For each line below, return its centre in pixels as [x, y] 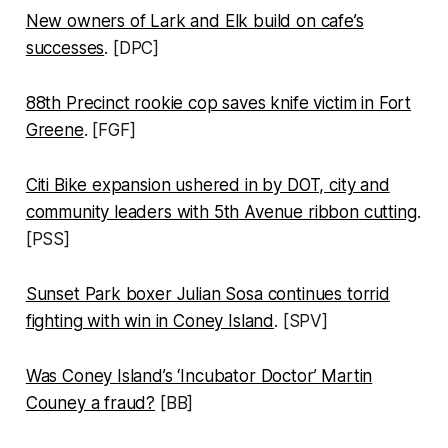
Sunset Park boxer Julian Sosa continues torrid [207, 293]
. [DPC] [131, 47]
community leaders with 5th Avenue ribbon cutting [221, 211]
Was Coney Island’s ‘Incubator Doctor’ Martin [199, 375]
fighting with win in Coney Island [150, 320]
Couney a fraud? [90, 402]
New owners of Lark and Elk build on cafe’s [194, 20]
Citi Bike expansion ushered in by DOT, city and [207, 184]
